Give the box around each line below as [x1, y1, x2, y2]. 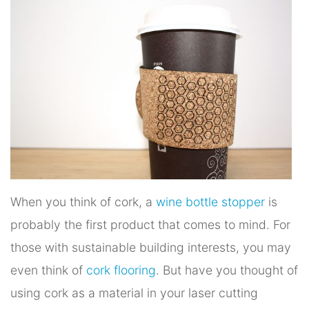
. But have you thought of [156, 262, 298, 277]
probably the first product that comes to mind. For [10, 217, 290, 232]
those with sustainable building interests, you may [10, 239, 291, 255]
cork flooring [86, 262, 156, 277]
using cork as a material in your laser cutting [10, 285, 258, 300]
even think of [10, 262, 86, 277]
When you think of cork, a [10, 194, 156, 209]
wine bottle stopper [156, 194, 265, 209]
